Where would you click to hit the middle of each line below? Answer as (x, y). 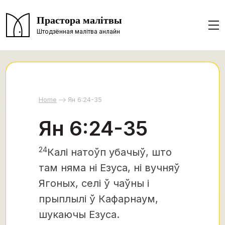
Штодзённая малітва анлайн (78, 31)
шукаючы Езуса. (79, 214)
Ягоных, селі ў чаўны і (94, 183)
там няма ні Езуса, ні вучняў (109, 168)
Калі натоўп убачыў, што (109, 152)
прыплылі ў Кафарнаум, (98, 199)
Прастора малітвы (79, 20)
